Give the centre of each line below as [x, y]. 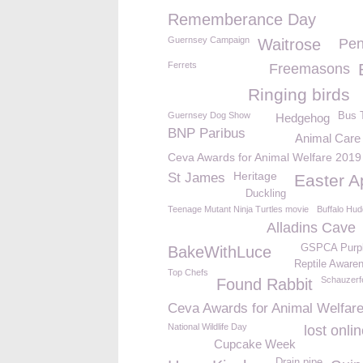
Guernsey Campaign [209, 40]
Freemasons [310, 69]
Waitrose [289, 45]
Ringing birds [299, 94]
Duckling [266, 194]
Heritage [255, 176]
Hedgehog [303, 118]
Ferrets [182, 65]
